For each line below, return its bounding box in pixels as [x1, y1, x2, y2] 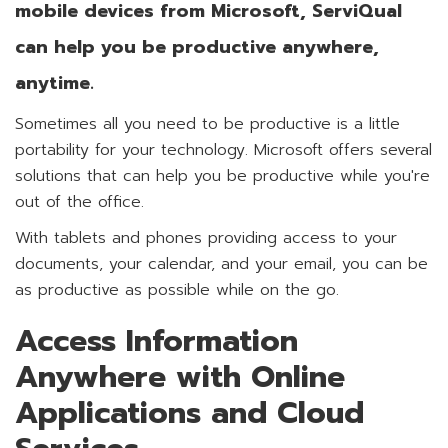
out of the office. [15, 190, 144, 214]
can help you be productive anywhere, [15, 33, 379, 61]
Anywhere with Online [15, 354, 345, 400]
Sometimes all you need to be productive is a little [15, 112, 400, 136]
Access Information [15, 318, 298, 364]
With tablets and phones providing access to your [15, 226, 397, 250]
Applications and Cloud [15, 390, 364, 436]
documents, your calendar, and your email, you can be [15, 252, 428, 276]
